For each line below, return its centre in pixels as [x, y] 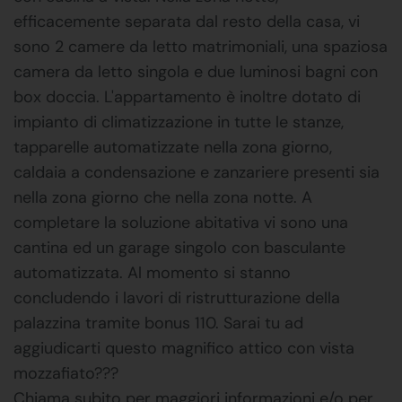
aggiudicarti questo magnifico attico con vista [184, 348]
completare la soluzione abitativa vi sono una [181, 222]
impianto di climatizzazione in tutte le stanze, [179, 122]
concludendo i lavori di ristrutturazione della [177, 297]
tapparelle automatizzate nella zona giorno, [173, 147]
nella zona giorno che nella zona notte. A [163, 197]
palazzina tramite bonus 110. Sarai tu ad [158, 323]
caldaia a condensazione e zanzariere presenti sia [197, 172]
